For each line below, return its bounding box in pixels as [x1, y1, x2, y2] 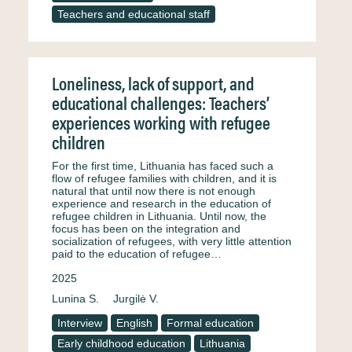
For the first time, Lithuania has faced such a [52, 159, 273, 172]
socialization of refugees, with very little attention [52, 235, 291, 247]
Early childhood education [57, 337, 185, 350]
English [116, 317, 152, 329]
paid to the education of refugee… [52, 247, 222, 260]
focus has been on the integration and [52, 222, 240, 235]
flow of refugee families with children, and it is [52, 172, 277, 185]
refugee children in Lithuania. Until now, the [52, 210, 266, 222]
